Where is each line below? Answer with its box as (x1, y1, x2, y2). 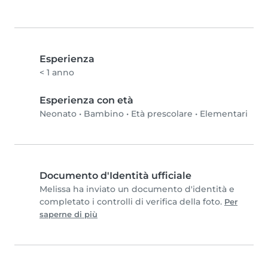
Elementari (200, 108, 248, 120)
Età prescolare (131, 108, 193, 120)
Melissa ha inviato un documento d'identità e (39, 184, 234, 195)
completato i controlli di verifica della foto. (39, 196, 224, 208)
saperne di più (39, 210, 98, 220)
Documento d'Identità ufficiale (39, 170, 191, 182)
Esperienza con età (39, 95, 133, 106)
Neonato (39, 108, 77, 120)
